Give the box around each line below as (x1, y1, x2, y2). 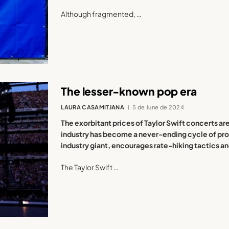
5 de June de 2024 (132, 103, 184, 110)
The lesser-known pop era (61, 84, 197, 98)
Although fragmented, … (61, 9, 142, 19)
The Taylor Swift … (61, 162, 119, 172)
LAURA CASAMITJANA (61, 103, 125, 110)
